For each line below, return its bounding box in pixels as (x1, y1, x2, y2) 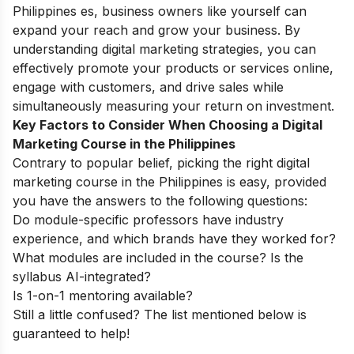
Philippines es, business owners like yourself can (13, 3, 307, 20)
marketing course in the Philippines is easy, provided (13, 174, 326, 190)
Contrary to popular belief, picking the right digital (13, 155, 310, 171)
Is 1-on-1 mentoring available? (13, 288, 193, 304)
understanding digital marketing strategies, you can (13, 41, 316, 58)
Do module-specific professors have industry (13, 212, 284, 228)
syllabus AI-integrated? (13, 269, 151, 285)
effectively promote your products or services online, (13, 60, 333, 77)
